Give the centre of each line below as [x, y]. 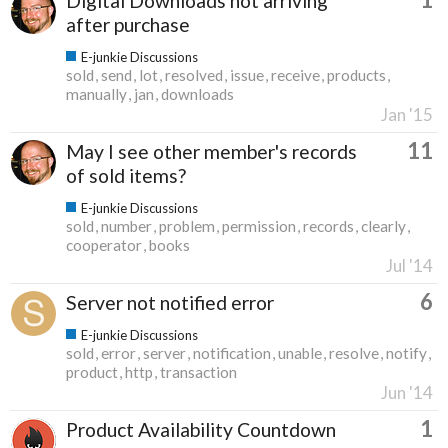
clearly [383, 225]
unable [300, 352]
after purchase [128, 24]
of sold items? [126, 175]
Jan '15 [407, 114]
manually [96, 93]
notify [406, 352]
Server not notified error [170, 302]
